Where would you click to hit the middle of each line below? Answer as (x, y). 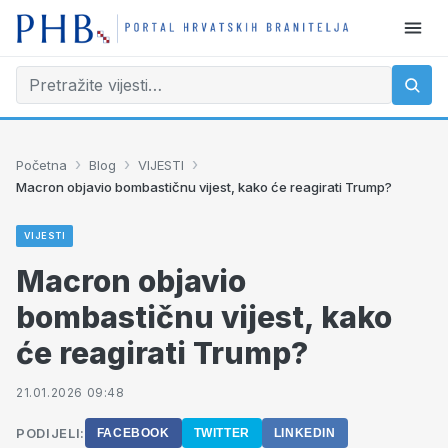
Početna (41, 164)
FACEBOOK (133, 433)
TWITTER (221, 433)
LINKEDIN (304, 433)
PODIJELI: (50, 433)
